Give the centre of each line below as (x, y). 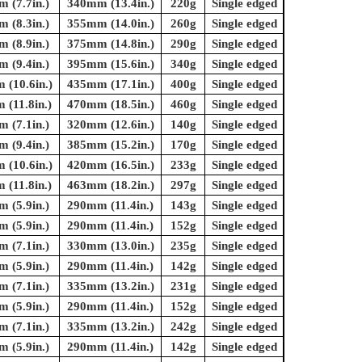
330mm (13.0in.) (110, 246)
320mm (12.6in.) (110, 125)
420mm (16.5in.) (110, 165)
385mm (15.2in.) (110, 145)
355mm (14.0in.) (110, 24)
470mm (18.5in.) (110, 105)
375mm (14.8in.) (110, 44)
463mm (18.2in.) (110, 185)
